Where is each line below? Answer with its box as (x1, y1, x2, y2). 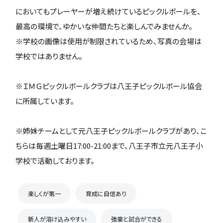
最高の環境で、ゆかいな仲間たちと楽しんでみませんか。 (15, 21, 193, 31)
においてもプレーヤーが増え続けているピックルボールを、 (15, 6, 202, 16)
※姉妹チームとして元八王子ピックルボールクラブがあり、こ (15, 125, 207, 136)
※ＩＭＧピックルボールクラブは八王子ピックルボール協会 (15, 81, 203, 91)
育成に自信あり (86, 189, 127, 198)
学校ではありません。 (15, 51, 83, 61)
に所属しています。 (15, 96, 75, 106)
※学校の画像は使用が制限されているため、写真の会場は (15, 36, 202, 46)
